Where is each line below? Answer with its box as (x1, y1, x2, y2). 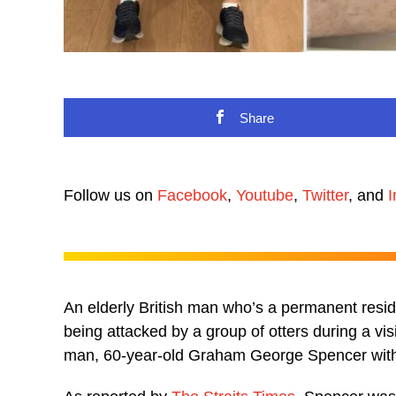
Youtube (236, 186, 293, 204)
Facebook (157, 186, 227, 204)
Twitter (302, 186, 348, 204)
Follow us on (64, 186, 157, 204)
